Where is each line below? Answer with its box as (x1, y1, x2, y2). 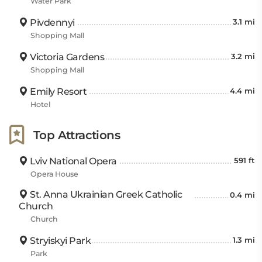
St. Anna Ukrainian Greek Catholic (27, 189, 182, 200)
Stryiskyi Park (27, 235, 91, 246)
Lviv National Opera (27, 156, 117, 167)
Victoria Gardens (27, 51, 105, 63)
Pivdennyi (27, 17, 75, 28)
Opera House (30, 170, 78, 178)
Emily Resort (27, 86, 87, 97)
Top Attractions (33, 128, 120, 142)
